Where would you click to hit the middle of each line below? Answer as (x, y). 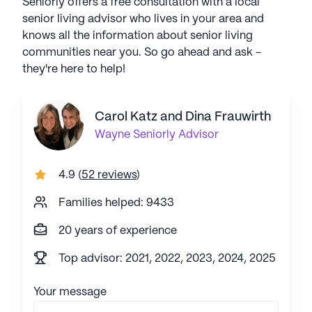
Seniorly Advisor (176, 135)
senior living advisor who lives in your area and (143, 19)
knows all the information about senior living (138, 36)
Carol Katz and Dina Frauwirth (183, 117)
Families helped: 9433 (116, 203)
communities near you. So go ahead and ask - (142, 53)
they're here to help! (74, 69)
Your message (70, 292)
